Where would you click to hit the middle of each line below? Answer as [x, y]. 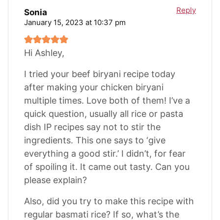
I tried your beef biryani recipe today [100, 74]
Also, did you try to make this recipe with [109, 201]
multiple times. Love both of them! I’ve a [107, 100]
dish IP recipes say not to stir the [92, 127]
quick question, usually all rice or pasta [104, 113]
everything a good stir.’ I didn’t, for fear [105, 153]
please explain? [55, 180]
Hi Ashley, [44, 53]
